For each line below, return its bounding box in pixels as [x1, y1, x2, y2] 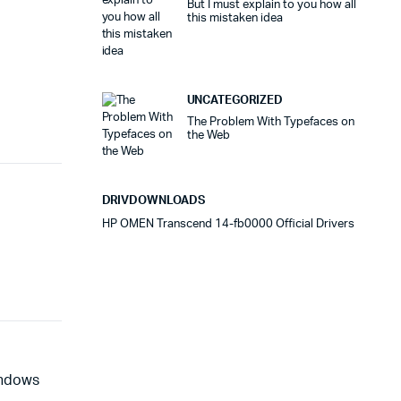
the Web [186, 129, 230, 141]
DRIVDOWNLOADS [101, 194, 206, 207]
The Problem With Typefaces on [186, 115, 354, 128]
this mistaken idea [186, 12, 283, 24]
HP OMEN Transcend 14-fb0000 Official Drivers [101, 218, 354, 230]
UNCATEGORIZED [186, 94, 284, 107]
